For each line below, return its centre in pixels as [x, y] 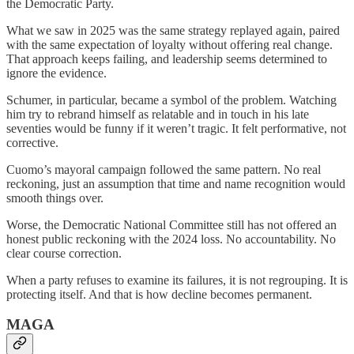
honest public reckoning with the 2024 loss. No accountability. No [171, 239]
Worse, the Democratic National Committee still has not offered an [171, 224]
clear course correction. [64, 253]
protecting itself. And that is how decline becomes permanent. [159, 294]
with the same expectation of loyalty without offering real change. [169, 44]
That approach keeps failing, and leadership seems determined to [167, 58]
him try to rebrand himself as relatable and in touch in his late [158, 114]
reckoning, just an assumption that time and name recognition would [176, 183]
